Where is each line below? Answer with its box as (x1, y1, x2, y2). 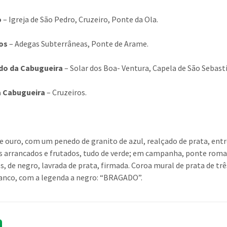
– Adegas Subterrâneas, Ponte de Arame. (8, 39, 149, 49)
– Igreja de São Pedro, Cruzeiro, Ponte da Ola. (2, 14, 159, 24)
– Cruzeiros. (45, 87, 87, 97)
